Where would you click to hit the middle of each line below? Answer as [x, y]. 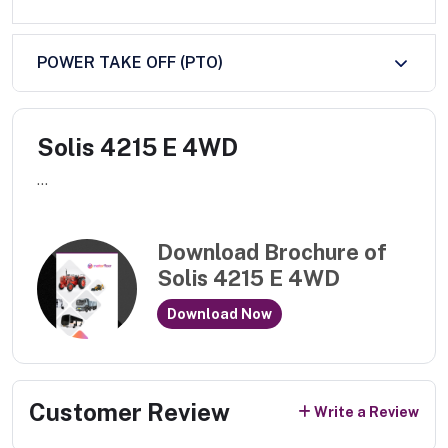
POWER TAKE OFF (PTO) [130, 63]
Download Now [219, 313]
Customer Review [129, 411]
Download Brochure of [272, 252]
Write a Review [366, 412]
